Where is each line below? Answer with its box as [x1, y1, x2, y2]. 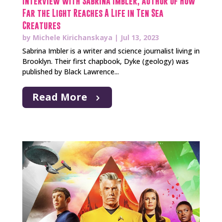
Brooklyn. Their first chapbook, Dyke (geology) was [22, 56, 189, 66]
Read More [32, 90, 87, 104]
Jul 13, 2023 [120, 32, 159, 42]
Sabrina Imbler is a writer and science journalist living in [22, 46, 200, 55]
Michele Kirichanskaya [32, 32, 112, 42]
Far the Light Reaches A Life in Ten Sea [22, 7, 164, 18]
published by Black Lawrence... [22, 66, 119, 76]
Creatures [22, 20, 60, 31]
